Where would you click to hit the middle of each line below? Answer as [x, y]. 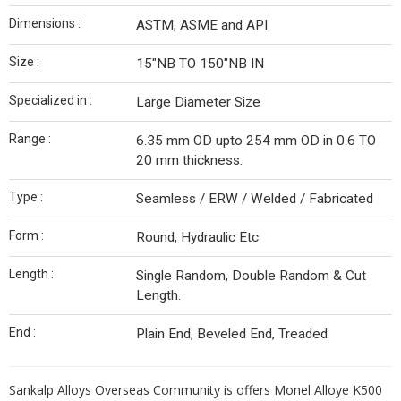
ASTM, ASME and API [202, 25]
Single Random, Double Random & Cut [251, 276]
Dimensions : [45, 23]
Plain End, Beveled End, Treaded [232, 334]
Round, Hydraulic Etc [197, 237]
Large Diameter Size [198, 102]
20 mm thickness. [189, 160]
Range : [30, 139]
